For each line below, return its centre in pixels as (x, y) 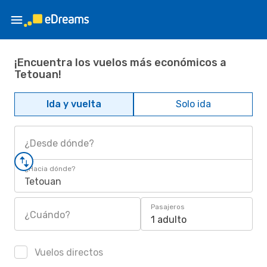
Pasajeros (168, 207)
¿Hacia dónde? (50, 169)
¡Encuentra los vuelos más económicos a (120, 62)
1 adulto (169, 220)
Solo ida (193, 104)
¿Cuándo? (47, 215)
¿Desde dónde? (59, 143)
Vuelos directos (68, 252)
